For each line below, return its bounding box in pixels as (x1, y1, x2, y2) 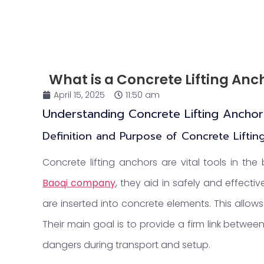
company (68, 176, 116, 190)
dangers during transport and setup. (42, 238, 210, 252)
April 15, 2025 (54, 89, 105, 101)
